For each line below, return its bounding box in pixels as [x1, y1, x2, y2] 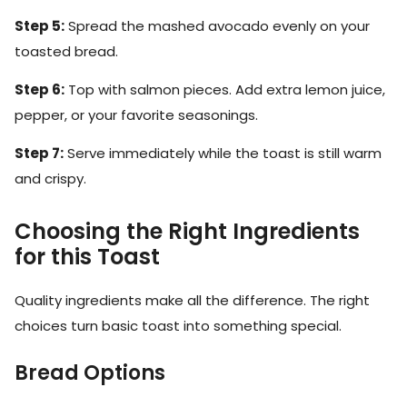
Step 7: [15, 144, 64, 164]
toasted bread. [15, 41, 118, 61]
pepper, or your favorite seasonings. [15, 104, 258, 124]
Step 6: [15, 79, 65, 99]
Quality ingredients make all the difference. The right [15, 291, 370, 311]
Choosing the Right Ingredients [15, 216, 360, 247]
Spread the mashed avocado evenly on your [65, 15, 370, 35]
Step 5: [15, 15, 65, 35]
